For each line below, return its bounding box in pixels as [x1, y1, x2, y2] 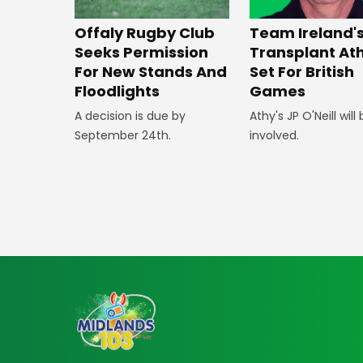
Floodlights [75, 80, 160, 101]
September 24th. [75, 126, 171, 143]
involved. [250, 126, 300, 143]
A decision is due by [75, 107, 186, 124]
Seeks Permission [75, 41, 208, 62]
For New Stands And [75, 61, 227, 82]
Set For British [250, 61, 355, 82]
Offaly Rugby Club [75, 22, 215, 43]
